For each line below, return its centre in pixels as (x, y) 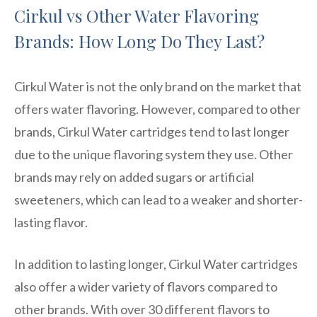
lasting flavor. (51, 222)
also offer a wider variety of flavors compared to (146, 286)
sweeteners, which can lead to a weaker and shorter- (158, 199)
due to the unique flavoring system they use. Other (154, 154)
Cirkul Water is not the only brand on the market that (158, 86)
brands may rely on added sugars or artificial (134, 177)
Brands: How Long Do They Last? (139, 41)
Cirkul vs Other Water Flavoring (137, 15)
